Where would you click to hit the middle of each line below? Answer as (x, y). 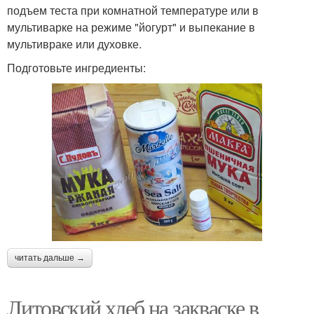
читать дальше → (50, 258)
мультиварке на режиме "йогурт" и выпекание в (131, 27)
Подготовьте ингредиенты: (76, 68)
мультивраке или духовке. (74, 44)
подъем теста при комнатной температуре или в (133, 11)
